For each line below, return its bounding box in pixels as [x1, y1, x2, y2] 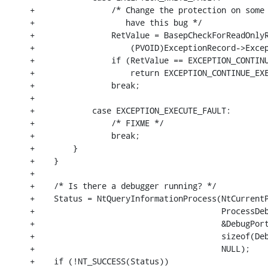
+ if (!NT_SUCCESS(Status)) [30, 255, 169, 267]
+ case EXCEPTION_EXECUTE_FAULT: [30, 104, 231, 116]
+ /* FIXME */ [30, 117, 164, 129]
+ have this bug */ [30, 16, 202, 28]
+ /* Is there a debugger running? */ [30, 179, 217, 191]
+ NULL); [30, 242, 250, 254]
